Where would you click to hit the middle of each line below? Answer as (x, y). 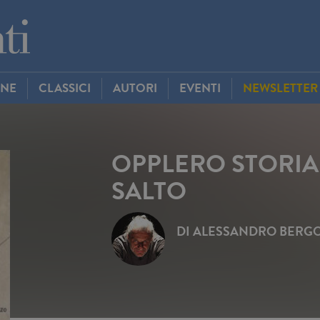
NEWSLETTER (280, 88)
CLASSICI (65, 88)
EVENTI (200, 88)
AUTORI (135, 88)
